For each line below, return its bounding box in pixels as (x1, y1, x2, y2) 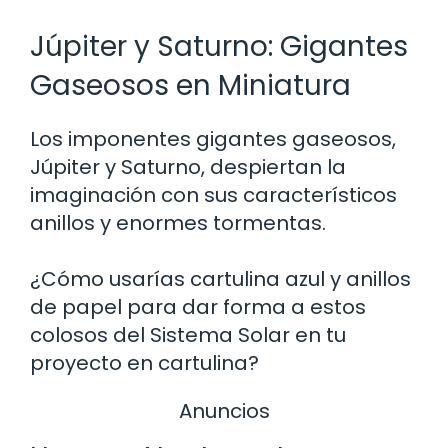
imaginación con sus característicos (30, 181, 397, 210)
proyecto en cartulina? (30, 349, 259, 378)
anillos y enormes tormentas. (30, 209, 326, 238)
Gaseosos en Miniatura (30, 66, 351, 106)
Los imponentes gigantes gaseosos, (30, 125, 396, 154)
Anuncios (178, 397, 270, 426)
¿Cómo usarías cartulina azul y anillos (30, 265, 411, 294)
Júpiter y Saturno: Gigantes (30, 27, 408, 67)
